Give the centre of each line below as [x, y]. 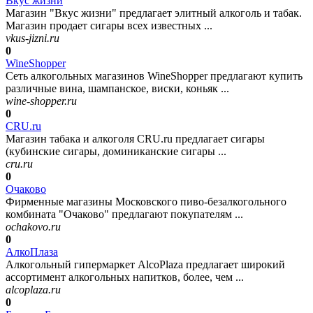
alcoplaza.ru [33, 289]
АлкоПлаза [32, 252]
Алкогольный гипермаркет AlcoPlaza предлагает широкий [145, 264]
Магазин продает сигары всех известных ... [109, 25]
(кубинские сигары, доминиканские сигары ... [116, 151]
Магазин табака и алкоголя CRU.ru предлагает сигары [135, 138]
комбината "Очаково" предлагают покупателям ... [124, 214]
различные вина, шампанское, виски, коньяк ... [117, 88]
